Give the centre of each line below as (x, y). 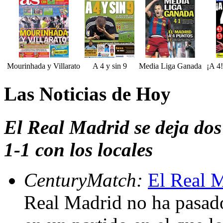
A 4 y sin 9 (110, 66)
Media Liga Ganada (170, 66)
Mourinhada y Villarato (44, 66)
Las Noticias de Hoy (87, 94)
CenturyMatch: (86, 180)
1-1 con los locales (78, 149)
